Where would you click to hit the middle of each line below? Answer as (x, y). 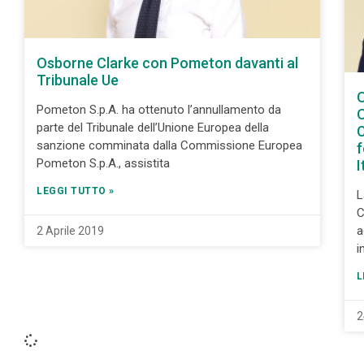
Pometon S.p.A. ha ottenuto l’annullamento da (159, 110)
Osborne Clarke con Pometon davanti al (167, 63)
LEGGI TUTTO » (76, 191)
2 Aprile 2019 (70, 231)
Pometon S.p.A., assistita (103, 164)
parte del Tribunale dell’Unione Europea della (153, 128)
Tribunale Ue (78, 80)
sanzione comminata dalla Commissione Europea (169, 146)
